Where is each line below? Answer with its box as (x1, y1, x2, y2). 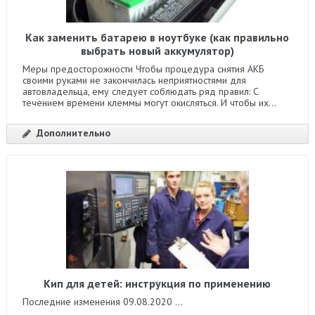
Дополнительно (36, 127, 110, 139)
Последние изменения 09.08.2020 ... (22, 295, 183, 308)
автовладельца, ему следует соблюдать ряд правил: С (22, 85, 259, 98)
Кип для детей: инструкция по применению (44, 276, 271, 290)
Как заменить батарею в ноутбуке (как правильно (25, 30, 290, 44)
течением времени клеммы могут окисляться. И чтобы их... (22, 96, 276, 109)
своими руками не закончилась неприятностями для (22, 74, 246, 86)
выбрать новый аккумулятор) (80, 44, 234, 58)
